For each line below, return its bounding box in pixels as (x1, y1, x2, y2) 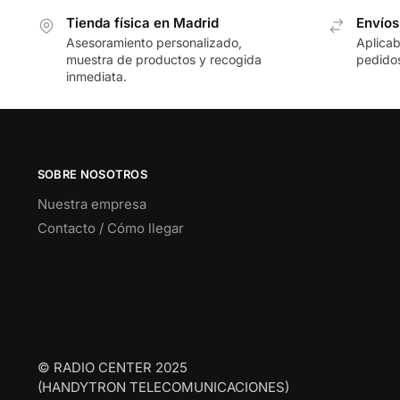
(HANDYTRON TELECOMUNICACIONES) (37, 378, 289, 396)
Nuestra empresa (37, 195, 146, 212)
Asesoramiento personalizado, (65, 34, 242, 50)
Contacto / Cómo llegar (37, 219, 184, 237)
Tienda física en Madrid (65, 13, 219, 31)
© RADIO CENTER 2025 (37, 358, 187, 376)
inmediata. (65, 68, 127, 84)
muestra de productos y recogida (65, 51, 262, 67)
